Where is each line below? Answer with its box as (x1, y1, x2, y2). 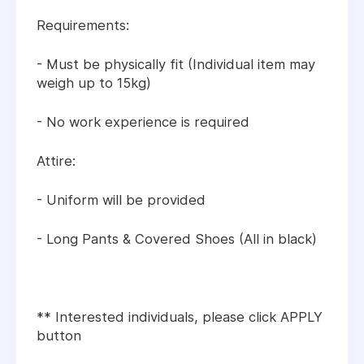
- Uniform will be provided (37, 192, 206, 209)
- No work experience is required (37, 114, 249, 131)
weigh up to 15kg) (37, 75, 151, 92)
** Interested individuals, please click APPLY (37, 309, 323, 326)
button (37, 327, 81, 344)
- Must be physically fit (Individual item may (37, 56, 315, 73)
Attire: (37, 153, 76, 170)
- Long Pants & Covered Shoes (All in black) (37, 231, 317, 248)
